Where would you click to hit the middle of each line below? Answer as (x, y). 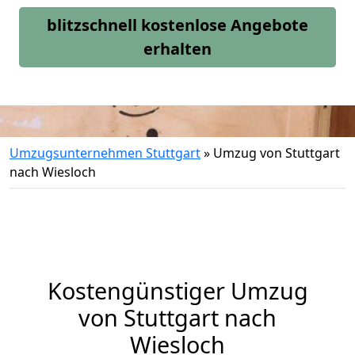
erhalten (177, 49)
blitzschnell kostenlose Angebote (177, 25)
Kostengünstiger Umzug (177, 290)
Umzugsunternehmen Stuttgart (105, 153)
